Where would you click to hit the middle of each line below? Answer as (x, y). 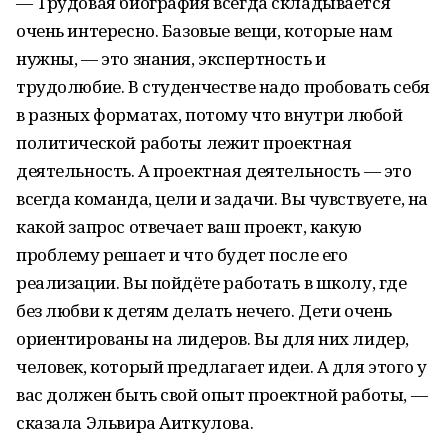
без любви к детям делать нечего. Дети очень (204, 310)
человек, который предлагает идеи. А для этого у (221, 366)
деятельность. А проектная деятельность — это (214, 170)
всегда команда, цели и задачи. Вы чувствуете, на (222, 198)
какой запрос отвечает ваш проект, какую (189, 226)
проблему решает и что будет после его (182, 254)
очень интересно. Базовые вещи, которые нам (204, 30)
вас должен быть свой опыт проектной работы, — (222, 394)
